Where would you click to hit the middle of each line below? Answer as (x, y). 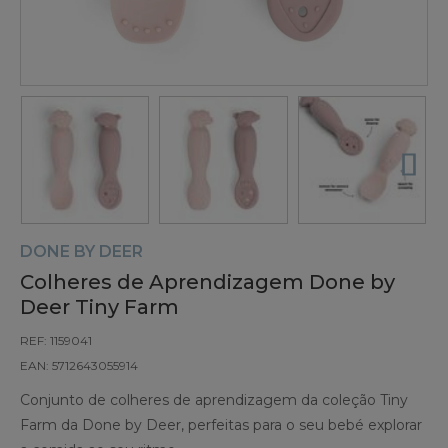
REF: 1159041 (56, 341)
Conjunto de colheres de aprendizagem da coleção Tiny (214, 400)
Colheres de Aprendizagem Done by (207, 282)
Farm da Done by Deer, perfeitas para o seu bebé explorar (221, 425)
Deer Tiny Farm (99, 307)
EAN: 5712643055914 (79, 366)
